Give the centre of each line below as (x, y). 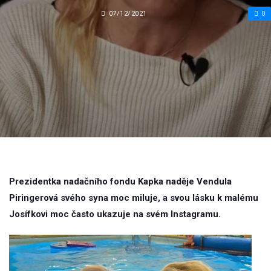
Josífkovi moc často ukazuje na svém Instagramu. (115, 214)
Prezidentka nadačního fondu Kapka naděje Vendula (120, 181)
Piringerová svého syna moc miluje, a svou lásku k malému (134, 198)
